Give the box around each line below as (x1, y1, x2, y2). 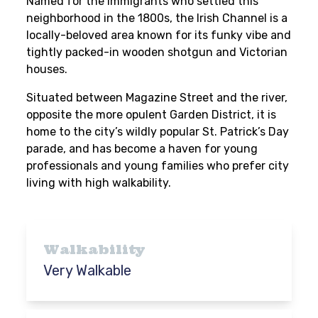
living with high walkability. (26, 176, 172, 190)
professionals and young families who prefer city (26, 159, 290, 172)
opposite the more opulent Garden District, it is (26, 108, 277, 121)
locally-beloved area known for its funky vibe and (26, 28, 292, 42)
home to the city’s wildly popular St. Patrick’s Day (26, 125, 290, 138)
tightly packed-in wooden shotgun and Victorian (26, 45, 288, 59)
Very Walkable (43, 262, 132, 279)
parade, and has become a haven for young (26, 142, 258, 155)
